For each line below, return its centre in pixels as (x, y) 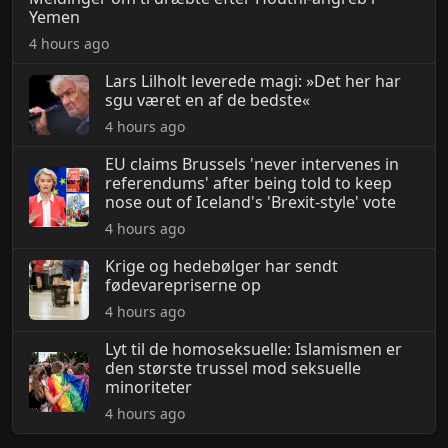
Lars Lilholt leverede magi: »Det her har (253, 80)
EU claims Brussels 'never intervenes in (252, 163)
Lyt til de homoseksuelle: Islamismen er (253, 348)
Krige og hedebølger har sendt (221, 265)
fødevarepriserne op (183, 284)
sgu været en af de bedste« (207, 99)
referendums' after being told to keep (248, 182)
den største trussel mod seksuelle (233, 367)
